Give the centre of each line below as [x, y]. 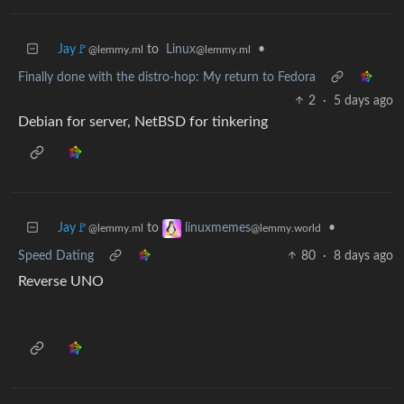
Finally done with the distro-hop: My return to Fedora [167, 77]
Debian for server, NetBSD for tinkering [143, 121]
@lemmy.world [286, 228]
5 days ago [363, 101]
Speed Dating [56, 256]
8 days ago [363, 256]
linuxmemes [218, 228]
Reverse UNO [61, 281]
